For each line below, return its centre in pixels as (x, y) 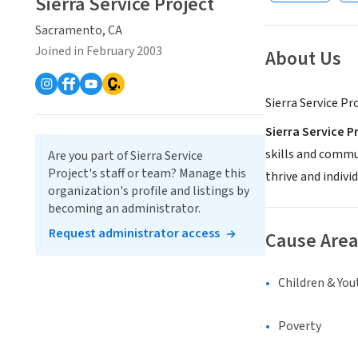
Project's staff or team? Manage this (147, 173)
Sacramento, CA (79, 30)
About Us (303, 59)
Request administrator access (134, 233)
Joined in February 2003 (99, 51)
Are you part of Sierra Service (125, 156)
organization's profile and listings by (149, 191)
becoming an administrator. (124, 209)
